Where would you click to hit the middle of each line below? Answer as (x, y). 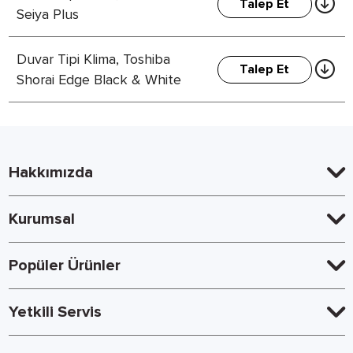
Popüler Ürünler (64, 266)
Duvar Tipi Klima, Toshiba (93, 59)
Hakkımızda (50, 173)
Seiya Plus (47, 14)
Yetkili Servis (55, 312)
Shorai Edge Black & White (98, 80)
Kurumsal (41, 219)
